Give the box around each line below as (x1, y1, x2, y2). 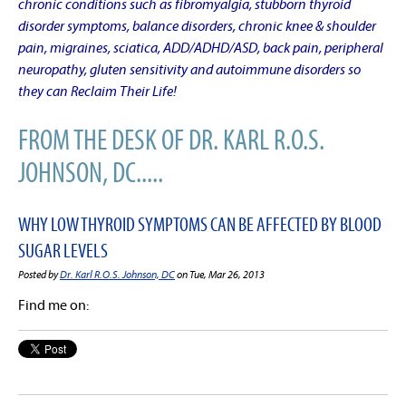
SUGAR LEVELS (18, 238, 108, 262)
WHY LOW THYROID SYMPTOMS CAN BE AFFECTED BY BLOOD (18, 212, 382, 236)
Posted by (18, 267, 58, 281)
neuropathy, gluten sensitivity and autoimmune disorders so (18, 60, 361, 78)
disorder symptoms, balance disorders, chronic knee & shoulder (18, 16, 376, 34)
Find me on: (18, 295, 89, 314)
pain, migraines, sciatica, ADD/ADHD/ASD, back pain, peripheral (18, 38, 383, 56)
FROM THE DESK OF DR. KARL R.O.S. (18, 121, 324, 157)
